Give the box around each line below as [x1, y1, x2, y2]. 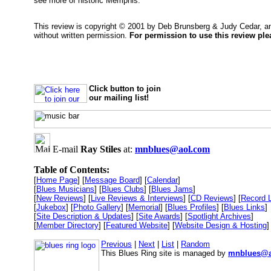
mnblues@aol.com [135, 144, 210, 154]
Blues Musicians [36, 184, 94, 194]
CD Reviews [191, 194, 233, 203]
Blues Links [224, 203, 265, 212]
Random [181, 240, 210, 249]
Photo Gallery [73, 203, 121, 212]
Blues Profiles [168, 203, 217, 212]
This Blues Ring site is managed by [101, 249, 228, 258]
